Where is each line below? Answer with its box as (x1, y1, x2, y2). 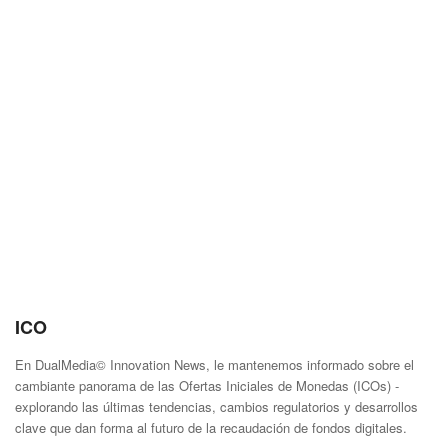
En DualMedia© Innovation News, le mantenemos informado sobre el (15, 354, 414, 374)
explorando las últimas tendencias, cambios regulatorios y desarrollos (15, 396, 418, 416)
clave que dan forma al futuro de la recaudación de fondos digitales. (15, 417, 407, 437)
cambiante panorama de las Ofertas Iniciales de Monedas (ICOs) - (15, 375, 399, 395)
